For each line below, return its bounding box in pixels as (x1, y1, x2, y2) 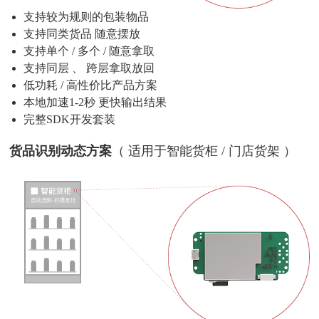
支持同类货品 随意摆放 (23, 28, 141, 41)
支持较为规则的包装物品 (23, 11, 150, 23)
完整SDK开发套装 (23, 113, 116, 126)
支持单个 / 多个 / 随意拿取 (23, 45, 155, 58)
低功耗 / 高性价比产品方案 (23, 79, 158, 92)
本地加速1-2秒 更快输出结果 (23, 96, 167, 109)
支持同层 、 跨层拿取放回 (23, 62, 155, 75)
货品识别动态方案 (9, 144, 113, 159)
